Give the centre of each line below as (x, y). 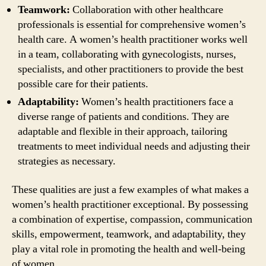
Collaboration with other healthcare (147, 10)
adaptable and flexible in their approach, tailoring (123, 132)
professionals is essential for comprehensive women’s (132, 25)
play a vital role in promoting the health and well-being (129, 249)
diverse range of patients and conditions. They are (123, 117)
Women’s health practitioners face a (156, 102)
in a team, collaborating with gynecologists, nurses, (127, 54)
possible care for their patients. (83, 84)
